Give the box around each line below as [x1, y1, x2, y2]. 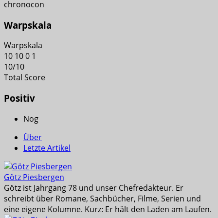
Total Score [4, 72, 45, 83]
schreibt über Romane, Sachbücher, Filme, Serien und [4, 193, 201, 204]
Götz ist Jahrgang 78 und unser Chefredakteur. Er [4, 182, 183, 193]
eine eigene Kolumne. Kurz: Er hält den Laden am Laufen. [4, 203, 212, 215]
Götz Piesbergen [4, 171, 64, 182]
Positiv [4, 92, 35, 105]
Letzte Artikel [23, 142, 71, 153]
